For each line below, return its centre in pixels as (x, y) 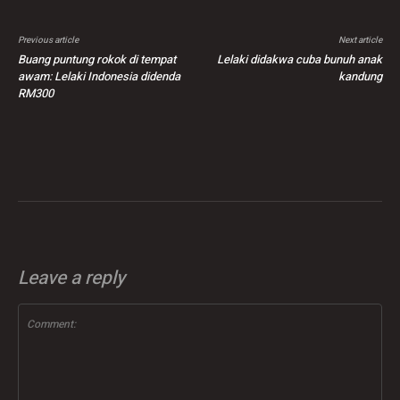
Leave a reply (71, 279)
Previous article (48, 41)
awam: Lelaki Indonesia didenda (99, 77)
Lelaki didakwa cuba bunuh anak (299, 60)
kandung (360, 77)
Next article (360, 41)
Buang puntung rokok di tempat (97, 60)
